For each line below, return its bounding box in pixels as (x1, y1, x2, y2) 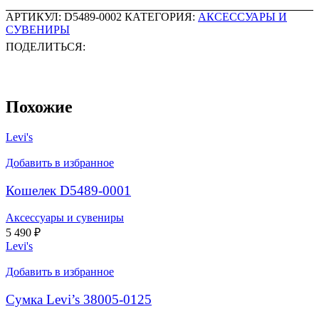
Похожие (6, 97, 73, 116)
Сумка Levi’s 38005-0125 (6, 292, 152, 308)
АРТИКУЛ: (6, 11, 64, 23)
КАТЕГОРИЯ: (125, 11, 195, 23)
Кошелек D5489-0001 (6, 182, 131, 198)
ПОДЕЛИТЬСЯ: (6, 41, 85, 53)
